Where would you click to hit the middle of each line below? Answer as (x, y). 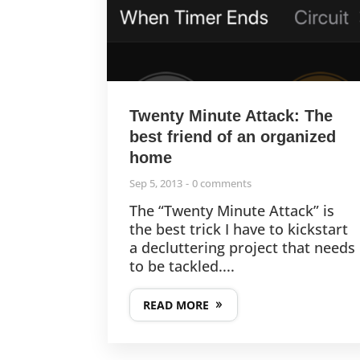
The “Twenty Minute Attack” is (232, 211)
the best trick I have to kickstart (239, 229)
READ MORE (176, 305)
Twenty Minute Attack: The (231, 116)
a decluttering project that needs (243, 248)
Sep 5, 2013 (156, 184)
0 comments (222, 184)
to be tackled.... (182, 266)
